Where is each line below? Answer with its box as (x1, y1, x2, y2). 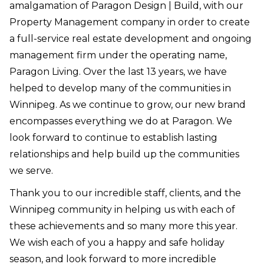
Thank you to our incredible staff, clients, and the (9, 187, 241, 199)
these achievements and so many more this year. (9, 220, 237, 232)
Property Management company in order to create (9, 16, 250, 28)
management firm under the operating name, (9, 49, 227, 61)
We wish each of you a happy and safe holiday (9, 237, 225, 249)
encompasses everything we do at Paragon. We (9, 115, 232, 127)
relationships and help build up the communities (9, 148, 239, 160)
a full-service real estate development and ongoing (9, 33, 252, 45)
